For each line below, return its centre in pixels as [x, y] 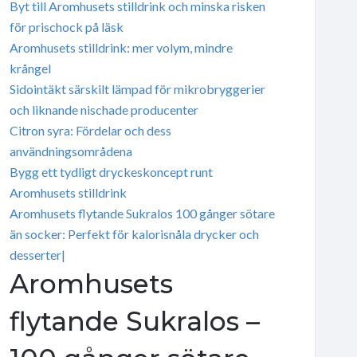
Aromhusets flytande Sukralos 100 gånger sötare [142, 213]
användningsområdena [71, 151]
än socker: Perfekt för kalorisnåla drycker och [134, 233]
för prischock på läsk [66, 26]
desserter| [37, 254]
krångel [30, 68]
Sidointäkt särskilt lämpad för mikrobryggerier [137, 88]
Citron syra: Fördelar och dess [90, 130]
